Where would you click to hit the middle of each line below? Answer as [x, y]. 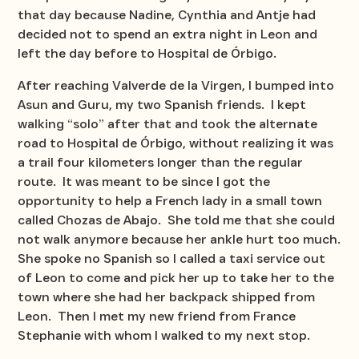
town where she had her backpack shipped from [167, 296]
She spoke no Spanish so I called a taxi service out [172, 258]
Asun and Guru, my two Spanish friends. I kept [162, 104]
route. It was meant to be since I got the [144, 181]
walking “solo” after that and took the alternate [168, 123]
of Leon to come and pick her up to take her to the [176, 277]
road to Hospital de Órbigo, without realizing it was [176, 143]
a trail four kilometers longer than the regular [161, 162]
